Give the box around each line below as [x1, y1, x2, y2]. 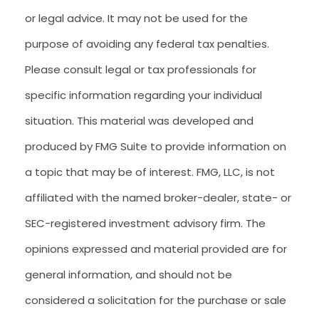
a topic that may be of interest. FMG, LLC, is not [25, 164, 275, 179]
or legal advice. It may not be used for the [25, 11, 248, 26]
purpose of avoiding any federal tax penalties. [25, 36, 269, 51]
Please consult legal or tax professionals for [25, 62, 256, 77]
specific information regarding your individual [25, 88, 262, 103]
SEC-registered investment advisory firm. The [25, 216, 266, 231]
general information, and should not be [25, 267, 232, 282]
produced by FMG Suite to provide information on [25, 139, 286, 154]
